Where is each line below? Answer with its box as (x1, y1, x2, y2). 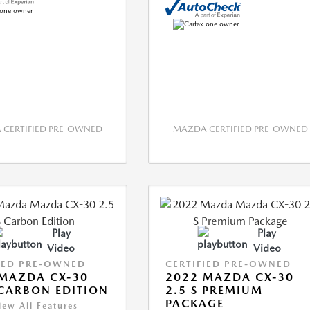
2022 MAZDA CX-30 (165, 271, 295, 284)
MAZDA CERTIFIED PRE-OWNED (173, 124, 309, 134)
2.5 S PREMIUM (165, 284, 264, 297)
